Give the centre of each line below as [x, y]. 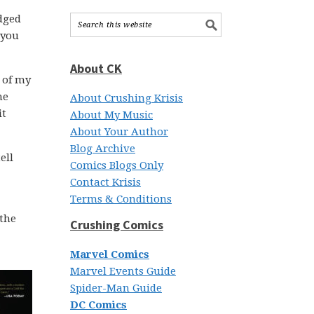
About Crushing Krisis [127, 98]
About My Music [111, 115]
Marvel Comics [110, 254]
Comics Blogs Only [117, 165]
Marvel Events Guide [123, 271]
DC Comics [98, 305]
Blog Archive [103, 149]
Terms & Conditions [121, 199]
